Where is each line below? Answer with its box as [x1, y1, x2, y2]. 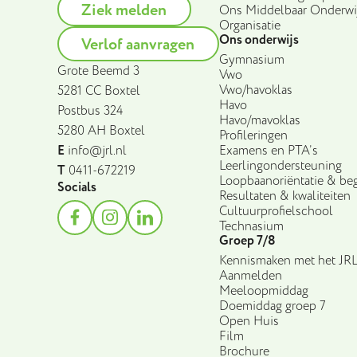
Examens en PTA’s [218, 143, 318, 159]
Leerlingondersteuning [218, 158, 342, 174]
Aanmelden [218, 268, 282, 284]
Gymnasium [218, 52, 284, 68]
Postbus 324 [57, 102, 124, 119]
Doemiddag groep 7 [218, 298, 326, 314]
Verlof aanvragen [81, 33, 195, 54]
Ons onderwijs [218, 32, 299, 48]
